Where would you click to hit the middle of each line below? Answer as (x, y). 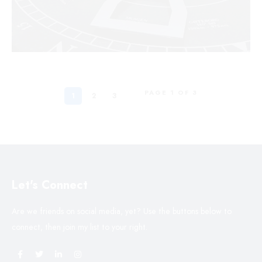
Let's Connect (50, 185)
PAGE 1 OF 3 (171, 92)
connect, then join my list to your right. (80, 227)
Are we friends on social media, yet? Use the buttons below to (122, 211)
